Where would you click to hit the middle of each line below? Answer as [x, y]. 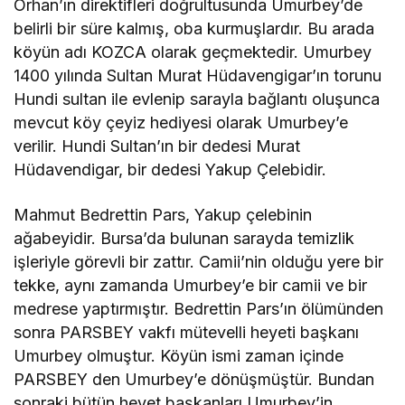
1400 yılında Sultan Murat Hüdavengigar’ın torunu [198, 75]
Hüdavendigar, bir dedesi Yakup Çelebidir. [170, 169]
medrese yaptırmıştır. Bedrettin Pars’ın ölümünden [199, 308]
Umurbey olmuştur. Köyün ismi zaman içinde [179, 355]
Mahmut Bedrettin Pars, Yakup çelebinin [163, 214]
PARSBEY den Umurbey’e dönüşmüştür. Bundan [194, 379]
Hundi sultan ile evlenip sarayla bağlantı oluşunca [197, 99]
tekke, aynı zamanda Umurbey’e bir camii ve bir [191, 285]
